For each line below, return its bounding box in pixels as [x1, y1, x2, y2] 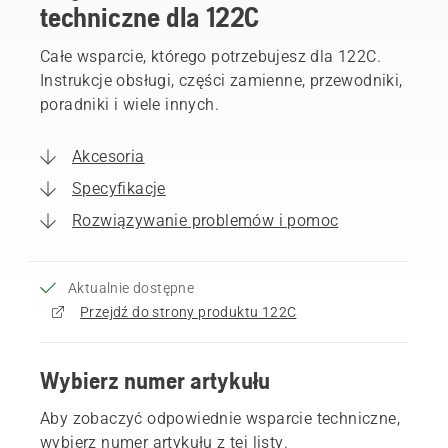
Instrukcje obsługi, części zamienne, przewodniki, [40, 70, 403, 90]
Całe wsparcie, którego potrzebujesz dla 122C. [40, 46, 381, 66]
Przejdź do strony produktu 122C [80, 303, 297, 320]
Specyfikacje [72, 178, 166, 198]
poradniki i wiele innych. [40, 94, 219, 114]
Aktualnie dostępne [68, 279, 195, 296]
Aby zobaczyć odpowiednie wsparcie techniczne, [40, 408, 400, 428]
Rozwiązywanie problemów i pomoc [72, 210, 339, 230]
